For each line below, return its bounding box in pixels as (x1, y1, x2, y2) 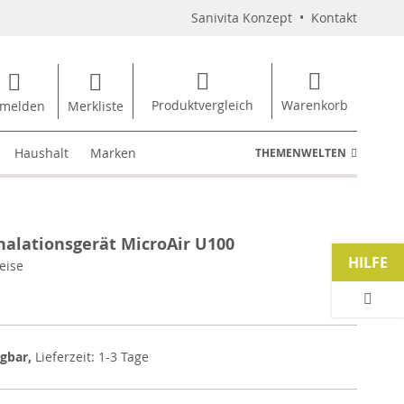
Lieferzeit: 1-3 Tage (35, 348, 149, 365)
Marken (90, 144, 137, 161)
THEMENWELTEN (255, 145, 346, 161)
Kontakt (311, 9, 357, 26)
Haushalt (14, 144, 69, 161)
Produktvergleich (151, 96, 253, 114)
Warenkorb (281, 96, 348, 114)
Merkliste (68, 96, 124, 115)
